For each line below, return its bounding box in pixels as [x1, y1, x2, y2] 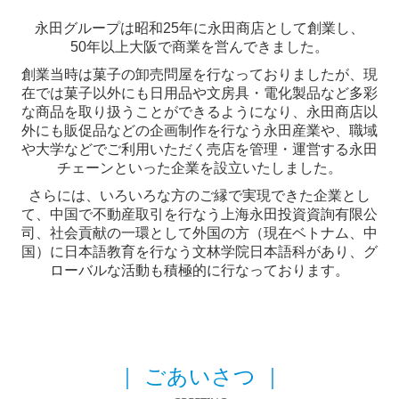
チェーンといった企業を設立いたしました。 [57, 160, 342, 176]
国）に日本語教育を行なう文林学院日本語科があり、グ [21, 244, 378, 260]
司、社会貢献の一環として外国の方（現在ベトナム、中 [21, 225, 378, 241]
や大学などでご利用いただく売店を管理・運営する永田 [21, 142, 378, 158]
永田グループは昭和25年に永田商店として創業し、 [35, 20, 364, 37]
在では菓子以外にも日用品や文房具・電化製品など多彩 [21, 85, 378, 102]
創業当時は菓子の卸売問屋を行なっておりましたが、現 [21, 67, 378, 83]
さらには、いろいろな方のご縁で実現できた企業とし [28, 188, 370, 204]
